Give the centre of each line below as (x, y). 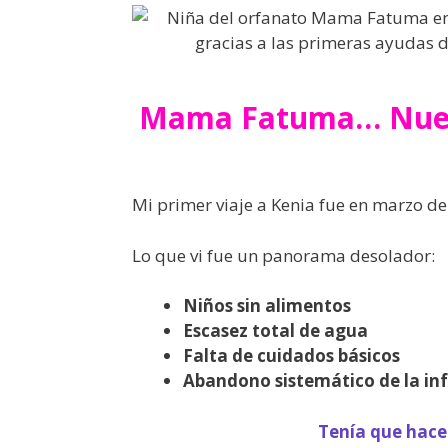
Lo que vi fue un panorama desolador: (283, 255)
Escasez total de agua (275, 330)
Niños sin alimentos (267, 305)
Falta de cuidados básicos (291, 355)
